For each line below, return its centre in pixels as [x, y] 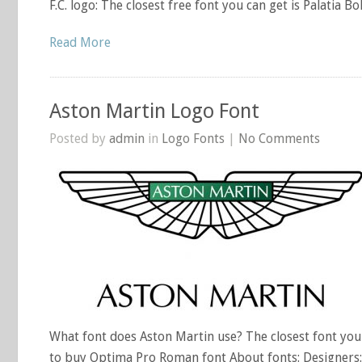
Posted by [79, 139]
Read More [80, 42]
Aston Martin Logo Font [154, 111]
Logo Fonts [193, 139]
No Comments [279, 139]
